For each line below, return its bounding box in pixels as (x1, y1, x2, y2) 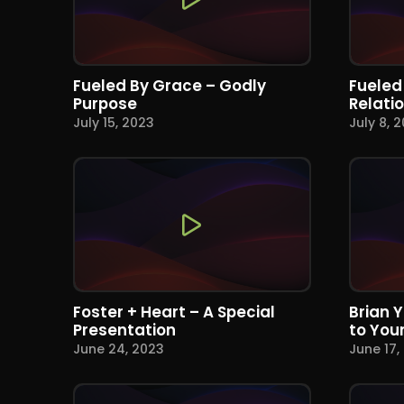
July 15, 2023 (72, 114, 154, 133)
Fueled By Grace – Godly (72, 74, 266, 96)
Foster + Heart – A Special (72, 300, 275, 323)
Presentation (72, 318, 176, 341)
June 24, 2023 (72, 340, 164, 359)
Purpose (72, 92, 137, 115)
